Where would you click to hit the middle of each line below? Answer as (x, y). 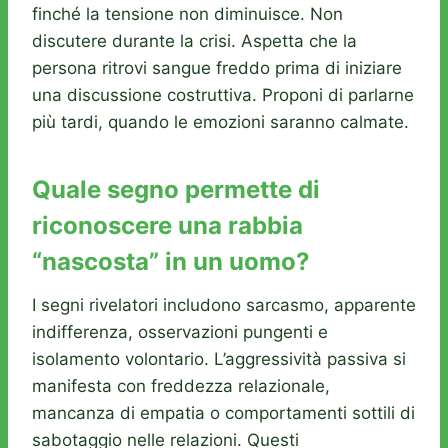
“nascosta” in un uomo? (171, 262)
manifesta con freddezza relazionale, (181, 386)
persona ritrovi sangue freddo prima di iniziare (217, 68)
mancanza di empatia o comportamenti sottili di (223, 413)
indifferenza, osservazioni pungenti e (180, 332)
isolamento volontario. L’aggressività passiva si (219, 359)
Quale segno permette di (176, 190)
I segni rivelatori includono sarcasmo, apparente (224, 305)
